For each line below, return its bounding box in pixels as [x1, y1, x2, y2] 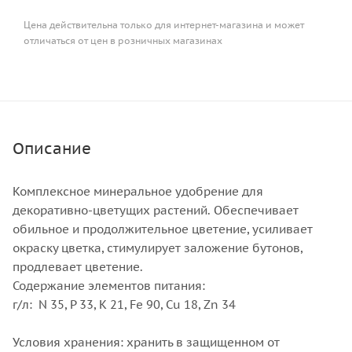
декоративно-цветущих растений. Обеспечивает [13, 203, 299, 218]
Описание [13, 138, 91, 159]
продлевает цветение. [13, 259, 143, 275]
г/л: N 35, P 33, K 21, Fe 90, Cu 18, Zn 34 [13, 297, 255, 313]
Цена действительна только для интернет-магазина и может [24, 19, 304, 31]
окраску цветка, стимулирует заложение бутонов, [13, 240, 302, 256]
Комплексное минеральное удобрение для [13, 184, 263, 200]
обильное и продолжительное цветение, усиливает [13, 222, 313, 237]
